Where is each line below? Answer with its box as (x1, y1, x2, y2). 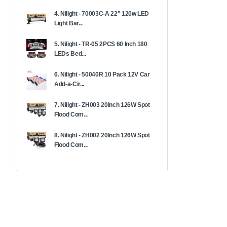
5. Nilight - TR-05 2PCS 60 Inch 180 (54, 40, 147, 48)
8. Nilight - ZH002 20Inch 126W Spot (54, 131, 150, 139)
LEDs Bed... (54, 50, 86, 57)
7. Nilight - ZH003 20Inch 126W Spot (54, 101, 150, 108)
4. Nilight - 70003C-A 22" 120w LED (54, 10, 149, 17)
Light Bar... (54, 19, 83, 27)
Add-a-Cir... (54, 80, 84, 88)
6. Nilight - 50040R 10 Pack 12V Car (54, 70, 150, 78)
